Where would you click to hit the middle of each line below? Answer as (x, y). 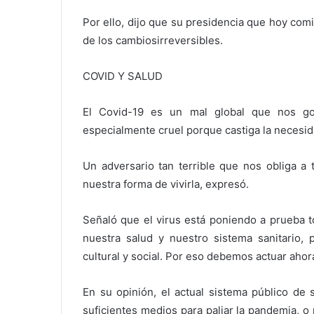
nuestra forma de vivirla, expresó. (166, 184)
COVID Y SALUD (123, 76)
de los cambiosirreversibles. (153, 40)
